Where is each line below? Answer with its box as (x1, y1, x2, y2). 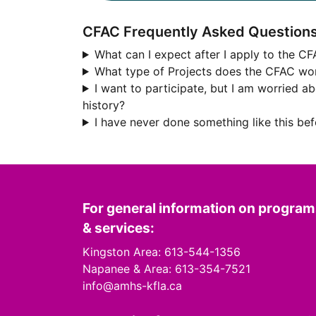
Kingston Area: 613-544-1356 (83, 245, 241, 259)
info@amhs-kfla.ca (83, 279, 182, 293)
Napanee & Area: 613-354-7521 (83, 262, 250, 276)
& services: (83, 219, 154, 236)
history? (83, 98, 125, 112)
